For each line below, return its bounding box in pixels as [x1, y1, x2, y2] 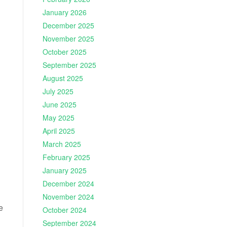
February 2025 [42, 152, 90, 163]
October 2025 [42, 47, 87, 57]
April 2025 [42, 126, 75, 136]
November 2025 [42, 33, 94, 44]
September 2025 [42, 60, 96, 70]
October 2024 [42, 205, 87, 215]
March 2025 [42, 139, 81, 149]
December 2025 [42, 20, 94, 31]
